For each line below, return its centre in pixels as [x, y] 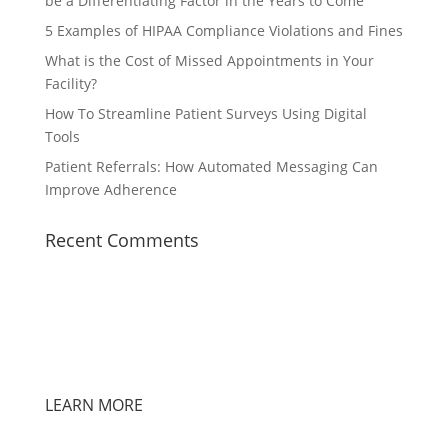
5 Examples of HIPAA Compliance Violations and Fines [223, 30]
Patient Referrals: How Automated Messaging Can [211, 166]
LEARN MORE [93, 405]
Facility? [70, 83]
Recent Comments [121, 240]
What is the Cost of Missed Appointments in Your [209, 60]
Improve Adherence [110, 189]
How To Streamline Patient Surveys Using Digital [205, 113]
